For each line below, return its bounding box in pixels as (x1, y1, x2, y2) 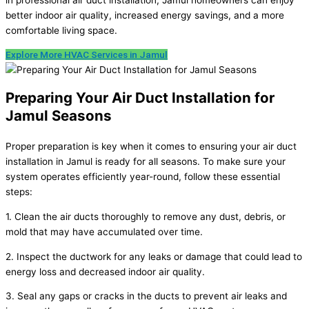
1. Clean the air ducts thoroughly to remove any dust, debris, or (6, 211, 286, 223)
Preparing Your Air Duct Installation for (6, 89, 275, 107)
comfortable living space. (6, 24, 117, 36)
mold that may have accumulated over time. (6, 226, 203, 238)
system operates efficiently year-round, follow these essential (6, 171, 280, 183)
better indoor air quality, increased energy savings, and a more (6, 9, 284, 21)
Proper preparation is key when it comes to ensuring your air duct (6, 141, 297, 152)
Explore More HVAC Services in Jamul (6, 49, 168, 61)
